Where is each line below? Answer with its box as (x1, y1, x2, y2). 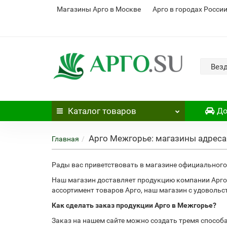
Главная (52, 135, 79, 143)
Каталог (68, 106, 100, 116)
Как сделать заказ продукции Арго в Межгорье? (52, 201, 216, 209)
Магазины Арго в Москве (57, 5, 141, 13)
